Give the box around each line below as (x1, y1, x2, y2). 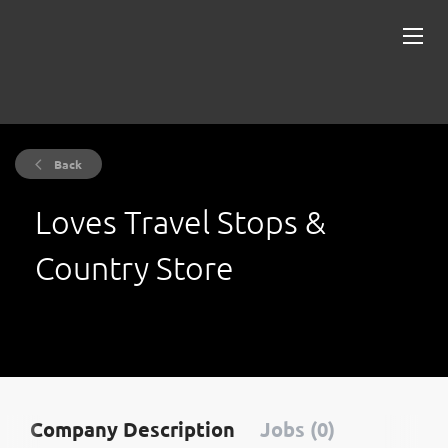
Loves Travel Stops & (35, 203, 326, 241)
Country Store (35, 249, 234, 287)
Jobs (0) (260, 416, 335, 442)
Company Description (30, 416, 235, 442)
